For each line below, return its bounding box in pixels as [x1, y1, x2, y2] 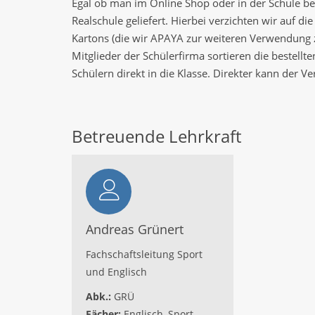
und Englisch [86, 264, 147, 278]
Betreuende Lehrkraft [72, 124, 242, 148]
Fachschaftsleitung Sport [86, 247, 202, 261]
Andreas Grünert [86, 221, 184, 238]
